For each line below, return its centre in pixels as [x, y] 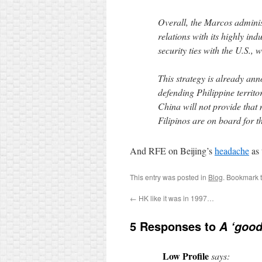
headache [232, 151]
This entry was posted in [169, 177]
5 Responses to [175, 226]
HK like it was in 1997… [175, 198]
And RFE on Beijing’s [172, 151]
